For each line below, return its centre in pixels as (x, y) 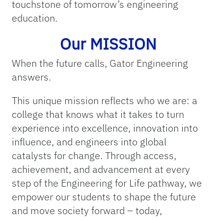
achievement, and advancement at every (101, 169)
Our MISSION (110, 44)
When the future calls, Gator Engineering (100, 63)
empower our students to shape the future (104, 197)
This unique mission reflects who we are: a (105, 101)
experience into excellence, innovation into (105, 128)
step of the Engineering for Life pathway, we (107, 183)
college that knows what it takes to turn (98, 114)
